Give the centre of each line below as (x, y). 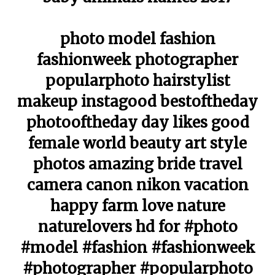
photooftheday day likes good (137, 122)
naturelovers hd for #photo (137, 227)
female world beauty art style (137, 143)
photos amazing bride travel (137, 164)
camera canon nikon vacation (137, 185)
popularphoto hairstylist (137, 81)
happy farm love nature (137, 206)
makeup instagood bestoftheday (137, 102)
